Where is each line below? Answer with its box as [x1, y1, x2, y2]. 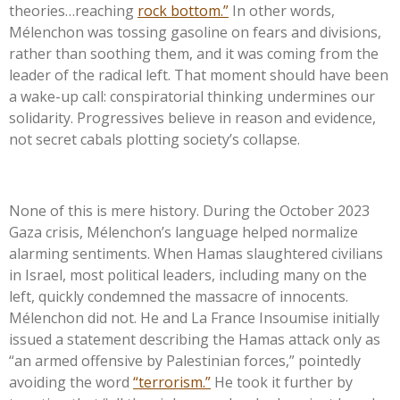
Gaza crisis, [9, 221, 87, 242]
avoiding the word [9, 371, 129, 392]
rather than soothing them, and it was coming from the [9, 43, 379, 63]
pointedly [298, 350, 361, 371]
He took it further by [214, 371, 353, 392]
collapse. [239, 129, 300, 149]
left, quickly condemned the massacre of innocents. [9, 286, 348, 306]
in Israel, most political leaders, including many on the [9, 264, 367, 285]
